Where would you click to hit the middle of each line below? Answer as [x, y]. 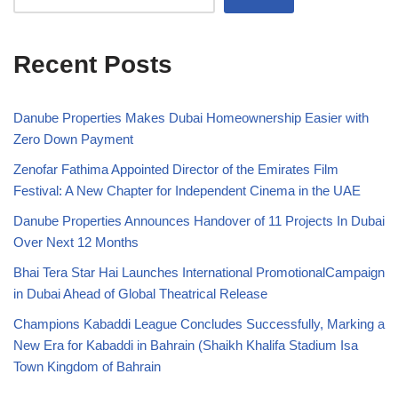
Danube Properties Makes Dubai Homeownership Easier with [191, 118]
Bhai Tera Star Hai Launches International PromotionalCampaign [199, 273]
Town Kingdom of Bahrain [87, 367]
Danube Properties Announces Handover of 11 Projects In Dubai [199, 221]
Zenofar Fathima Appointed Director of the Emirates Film [176, 170]
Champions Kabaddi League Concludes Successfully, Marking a [199, 324]
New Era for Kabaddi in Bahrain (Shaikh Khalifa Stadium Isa [186, 346]
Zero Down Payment [73, 139]
